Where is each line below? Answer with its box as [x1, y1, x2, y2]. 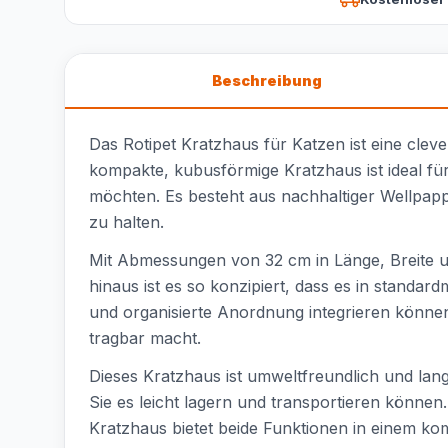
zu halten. [89, 212, 164, 232]
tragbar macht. [89, 328, 201, 348]
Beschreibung [212, 72, 323, 89]
